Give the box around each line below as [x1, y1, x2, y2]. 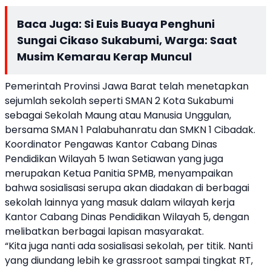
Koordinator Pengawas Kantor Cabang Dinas [5, 137, 217, 151]
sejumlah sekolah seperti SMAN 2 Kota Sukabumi [5, 94, 233, 108]
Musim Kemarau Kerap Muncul [17, 49, 192, 64]
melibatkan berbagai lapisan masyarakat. [5, 224, 204, 238]
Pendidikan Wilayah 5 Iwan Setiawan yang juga [5, 152, 223, 166]
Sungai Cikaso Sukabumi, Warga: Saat [17, 33, 237, 48]
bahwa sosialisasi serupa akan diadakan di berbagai [5, 181, 249, 195]
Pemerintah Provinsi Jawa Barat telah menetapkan [5, 79, 249, 93]
